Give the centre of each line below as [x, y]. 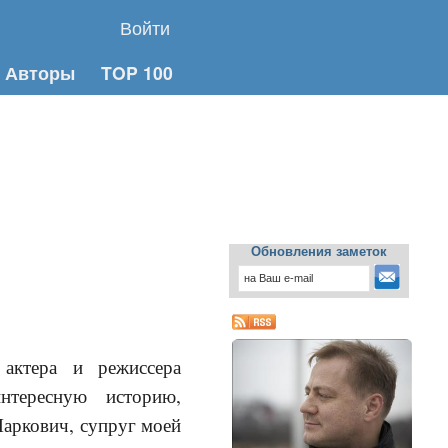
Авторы [40, 72]
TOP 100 [137, 72]
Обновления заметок [319, 251]
